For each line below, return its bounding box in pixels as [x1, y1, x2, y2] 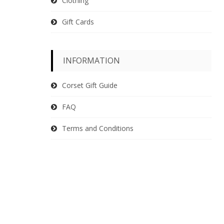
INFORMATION [63, 54, 120, 66]
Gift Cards [62, 16, 94, 26]
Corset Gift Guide [62, 80, 117, 90]
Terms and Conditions [62, 123, 133, 133]
